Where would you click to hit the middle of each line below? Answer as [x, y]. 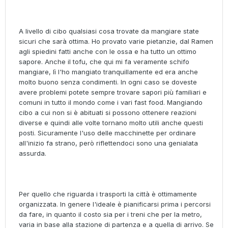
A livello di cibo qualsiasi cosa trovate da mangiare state [109, 31]
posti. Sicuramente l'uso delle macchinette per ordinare [107, 133]
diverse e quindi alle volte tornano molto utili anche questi [111, 123]
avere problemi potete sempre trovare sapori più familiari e [113, 92]
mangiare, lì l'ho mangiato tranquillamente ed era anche [108, 72]
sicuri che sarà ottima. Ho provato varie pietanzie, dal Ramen [116, 41]
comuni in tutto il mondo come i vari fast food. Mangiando [111, 103]
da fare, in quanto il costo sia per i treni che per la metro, [110, 215]
